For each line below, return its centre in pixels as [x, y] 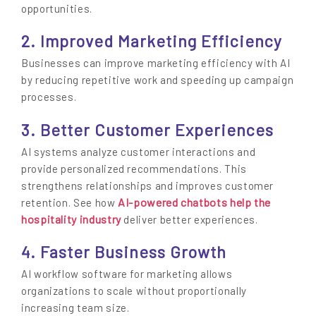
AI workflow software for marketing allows [127, 274]
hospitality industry [71, 219]
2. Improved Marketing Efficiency [152, 41]
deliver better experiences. [189, 219]
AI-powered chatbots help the [193, 202]
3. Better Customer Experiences [147, 129]
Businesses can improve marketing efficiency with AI [156, 63]
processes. [49, 97]
